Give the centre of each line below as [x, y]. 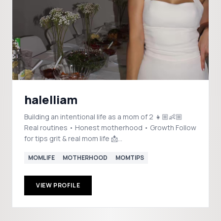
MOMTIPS [130, 158]
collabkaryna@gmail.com [64, 149]
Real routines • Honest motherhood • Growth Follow [110, 128]
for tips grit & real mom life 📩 [71, 138]
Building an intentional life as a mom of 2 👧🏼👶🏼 [103, 117]
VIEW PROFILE [58, 185]
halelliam [51, 99]
